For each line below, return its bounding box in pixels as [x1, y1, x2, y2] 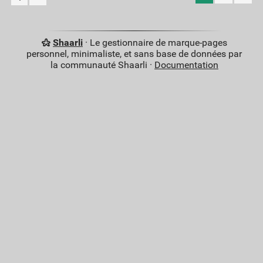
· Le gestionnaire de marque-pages [82, 37, 227, 49]
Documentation [154, 59, 218, 71]
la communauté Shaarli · [50, 59, 154, 71]
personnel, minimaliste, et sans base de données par [26, 48, 242, 60]
